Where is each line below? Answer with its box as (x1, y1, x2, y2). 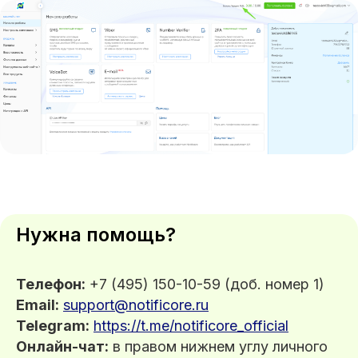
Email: (16, 296, 59, 313)
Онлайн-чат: (16, 337, 109, 355)
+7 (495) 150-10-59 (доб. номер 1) (86, 275, 324, 292)
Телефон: (16, 275, 86, 292)
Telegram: (16, 316, 89, 334)
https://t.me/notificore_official (93, 316, 288, 334)
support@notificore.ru (63, 296, 209, 313)
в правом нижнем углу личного (109, 337, 328, 355)
